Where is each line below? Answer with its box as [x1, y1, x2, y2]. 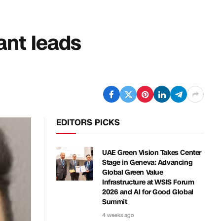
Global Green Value [102, 168, 163, 177]
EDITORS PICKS [56, 116, 120, 128]
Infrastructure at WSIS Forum [102, 178, 194, 187]
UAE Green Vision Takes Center [102, 148, 201, 157]
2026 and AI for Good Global [102, 187, 193, 197]
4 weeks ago [102, 212, 134, 219]
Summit [102, 197, 127, 207]
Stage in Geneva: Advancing [102, 158, 193, 167]
